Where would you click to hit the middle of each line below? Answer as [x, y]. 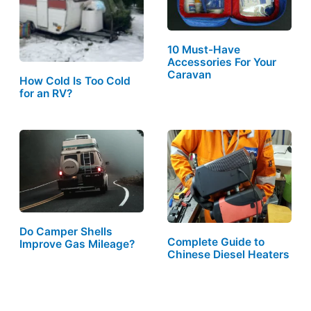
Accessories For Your [222, 62]
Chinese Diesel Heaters [229, 255]
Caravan [190, 75]
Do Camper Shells [66, 232]
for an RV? [48, 94]
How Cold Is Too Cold [75, 81]
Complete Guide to [216, 242]
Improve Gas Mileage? [77, 244]
